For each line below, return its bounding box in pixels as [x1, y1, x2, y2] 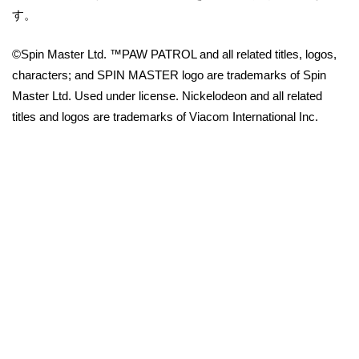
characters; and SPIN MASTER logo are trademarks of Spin [12, 67, 326, 82]
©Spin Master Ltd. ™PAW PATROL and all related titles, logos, [12, 46, 337, 61]
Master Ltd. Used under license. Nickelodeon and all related [12, 88, 322, 103]
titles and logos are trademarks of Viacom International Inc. [12, 109, 318, 123]
